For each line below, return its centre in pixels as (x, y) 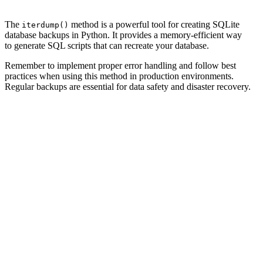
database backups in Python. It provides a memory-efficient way (123, 35)
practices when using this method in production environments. (119, 76)
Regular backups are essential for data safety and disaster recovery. (128, 87)
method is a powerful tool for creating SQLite (154, 25)
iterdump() (45, 25)
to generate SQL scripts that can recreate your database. (107, 46)
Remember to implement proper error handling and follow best (120, 66)
